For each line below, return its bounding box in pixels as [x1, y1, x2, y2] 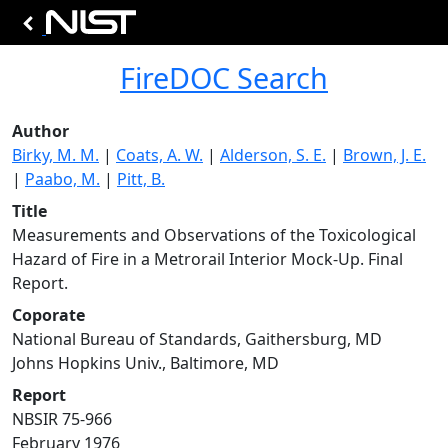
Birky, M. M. [12, 144, 99, 166]
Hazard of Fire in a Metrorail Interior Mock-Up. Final [12, 248, 403, 270]
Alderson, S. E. [220, 144, 326, 166]
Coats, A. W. [116, 144, 203, 166]
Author [12, 120, 69, 142]
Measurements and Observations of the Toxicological [12, 224, 416, 246]
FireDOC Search [120, 58, 328, 97]
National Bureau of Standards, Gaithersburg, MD [12, 328, 382, 350]
